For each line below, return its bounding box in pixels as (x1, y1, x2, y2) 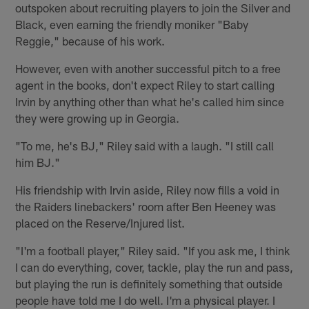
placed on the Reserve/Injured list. (15, 216, 186, 230)
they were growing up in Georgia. (15, 111, 180, 126)
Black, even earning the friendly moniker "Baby (15, 17, 249, 32)
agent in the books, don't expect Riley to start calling (15, 78, 275, 92)
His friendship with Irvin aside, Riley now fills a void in (15, 183, 280, 197)
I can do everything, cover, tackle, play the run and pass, (15, 260, 294, 275)
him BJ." (15, 155, 61, 170)
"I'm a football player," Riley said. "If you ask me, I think (15, 243, 290, 258)
